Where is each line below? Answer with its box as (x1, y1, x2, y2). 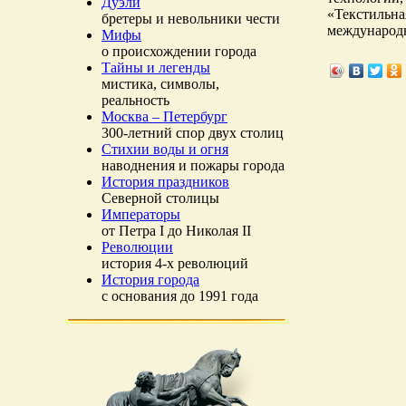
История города (101, 272, 199, 287)
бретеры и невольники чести (101, 11, 280, 26)
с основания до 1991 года (101, 288, 258, 304)
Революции (101, 239, 173, 255)
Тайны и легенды (101, 60, 210, 75)
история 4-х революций (101, 256, 248, 271)
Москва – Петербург (101, 109, 227, 124)
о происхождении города (101, 43, 256, 59)
